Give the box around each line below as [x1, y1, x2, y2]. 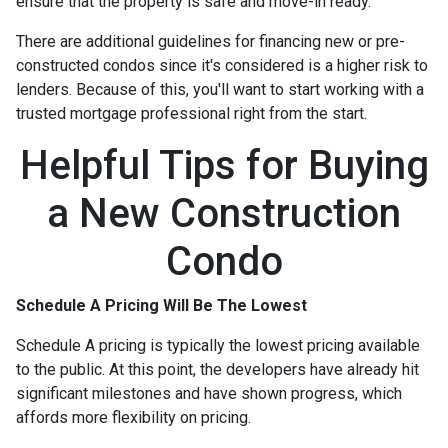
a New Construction [47, 189, 401, 237]
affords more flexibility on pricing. [16, 407, 255, 427]
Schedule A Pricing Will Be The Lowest [16, 295, 307, 315]
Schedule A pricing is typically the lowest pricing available [16, 335, 420, 355]
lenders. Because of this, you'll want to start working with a [16, 79, 424, 99]
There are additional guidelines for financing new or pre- [16, 31, 405, 51]
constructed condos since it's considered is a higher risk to [16, 55, 428, 75]
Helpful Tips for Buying [19, 141, 429, 189]
